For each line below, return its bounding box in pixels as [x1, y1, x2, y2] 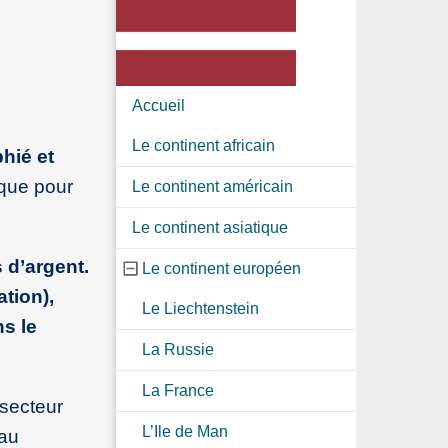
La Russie [142, 340, 214, 358]
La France [142, 381, 214, 399]
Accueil [132, 96, 185, 114]
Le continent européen [142, 259, 301, 277]
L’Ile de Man [142, 422, 228, 440]
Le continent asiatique [132, 218, 288, 236]
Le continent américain [132, 177, 293, 195]
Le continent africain [132, 136, 275, 154]
